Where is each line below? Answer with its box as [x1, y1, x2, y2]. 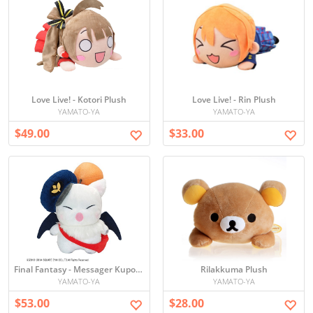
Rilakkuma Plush [200, 263, 268, 275]
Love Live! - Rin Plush [191, 94, 276, 105]
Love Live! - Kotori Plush [31, 94, 127, 105]
